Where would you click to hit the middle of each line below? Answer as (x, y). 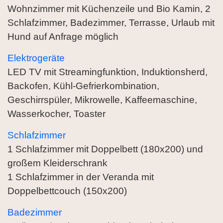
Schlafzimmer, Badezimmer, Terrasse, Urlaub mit (111, 23)
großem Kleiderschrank (57, 163)
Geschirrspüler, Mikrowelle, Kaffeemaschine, (102, 100)
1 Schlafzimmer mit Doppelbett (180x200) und (105, 149)
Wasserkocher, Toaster (56, 114)
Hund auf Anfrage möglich (63, 37)
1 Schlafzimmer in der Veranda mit (81, 177)
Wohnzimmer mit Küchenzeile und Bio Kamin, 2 (109, 9)
